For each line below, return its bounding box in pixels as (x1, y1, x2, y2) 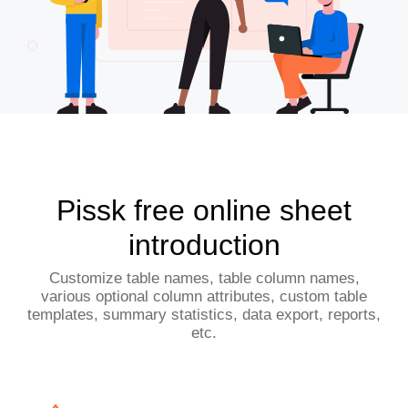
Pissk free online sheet (56, 193, 352, 227)
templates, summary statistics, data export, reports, (27, 305, 381, 323)
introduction (127, 228, 280, 261)
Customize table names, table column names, (48, 269, 360, 287)
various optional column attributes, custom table (41, 287, 367, 305)
